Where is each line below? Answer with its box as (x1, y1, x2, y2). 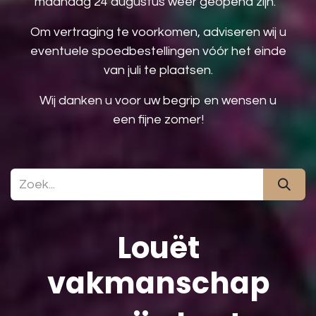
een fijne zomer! (112, 113, 204, 126)
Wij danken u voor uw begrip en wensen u (39, 94, 276, 107)
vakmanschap (47, 262, 269, 304)
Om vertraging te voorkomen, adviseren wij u (30, 25, 286, 39)
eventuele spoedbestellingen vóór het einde (30, 44, 286, 58)
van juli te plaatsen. (103, 63, 213, 77)
